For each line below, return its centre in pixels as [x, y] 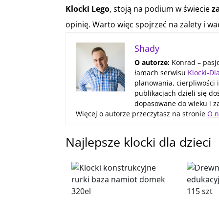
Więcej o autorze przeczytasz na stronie [142, 113]
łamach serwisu [161, 72]
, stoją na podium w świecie [161, 9]
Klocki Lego [88, 9]
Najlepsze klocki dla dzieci [139, 142]
